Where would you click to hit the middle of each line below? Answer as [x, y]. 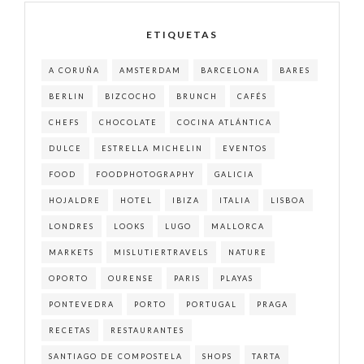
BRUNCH [197, 96]
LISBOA [288, 200]
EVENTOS [245, 148]
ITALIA [235, 200]
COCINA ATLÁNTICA [225, 122]
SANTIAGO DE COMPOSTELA [116, 356]
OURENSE [131, 278]
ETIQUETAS [182, 35]
